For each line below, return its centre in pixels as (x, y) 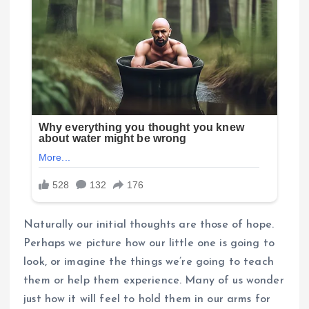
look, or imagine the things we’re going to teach (149, 262)
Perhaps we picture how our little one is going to (149, 243)
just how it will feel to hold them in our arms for (147, 299)
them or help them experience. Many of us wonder (154, 280)
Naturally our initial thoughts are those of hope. (149, 225)
